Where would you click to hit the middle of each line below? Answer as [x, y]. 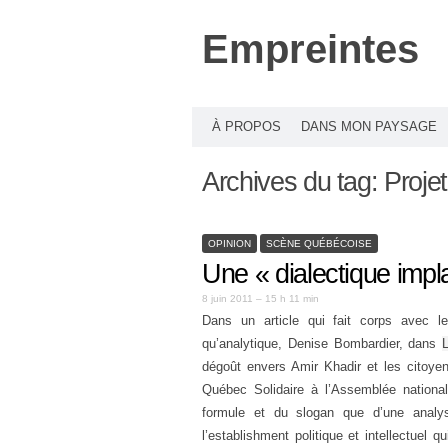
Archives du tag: [293, 182]
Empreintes [310, 49]
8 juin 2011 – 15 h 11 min [260, 298]
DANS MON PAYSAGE [369, 126]
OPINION [229, 243]
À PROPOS [246, 126]
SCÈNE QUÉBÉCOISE [319, 243]
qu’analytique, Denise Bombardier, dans [322, 343]
